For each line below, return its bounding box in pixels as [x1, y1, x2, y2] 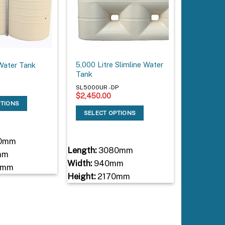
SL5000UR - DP [76, 83, 119, 91]
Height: [67, 171, 95, 182]
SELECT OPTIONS [83, 109, 136, 117]
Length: [67, 145, 96, 156]
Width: [67, 158, 92, 169]
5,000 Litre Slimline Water [76, 60, 164, 69]
